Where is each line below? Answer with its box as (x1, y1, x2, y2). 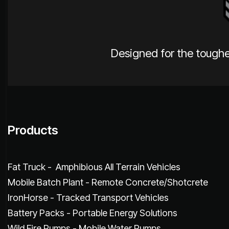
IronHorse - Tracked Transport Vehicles (8, 192, 169, 203)
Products (8, 122, 58, 138)
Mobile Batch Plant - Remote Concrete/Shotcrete (8, 176, 208, 188)
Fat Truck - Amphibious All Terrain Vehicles (8, 161, 180, 172)
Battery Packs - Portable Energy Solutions (8, 207, 177, 218)
